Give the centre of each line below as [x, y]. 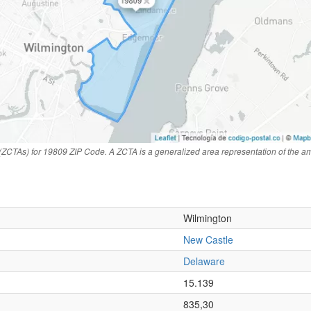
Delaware [204, 261]
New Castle [208, 240]
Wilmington [208, 218]
